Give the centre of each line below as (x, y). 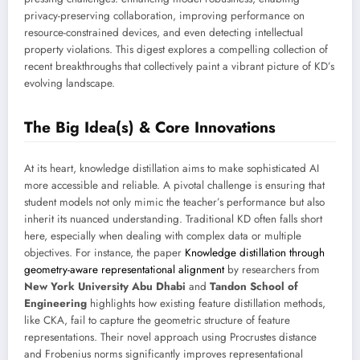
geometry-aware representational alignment (124, 270)
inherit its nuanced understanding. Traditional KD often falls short (173, 219)
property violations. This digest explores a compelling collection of (176, 49)
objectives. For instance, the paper (104, 253)
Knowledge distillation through (255, 253)
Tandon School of (254, 287)
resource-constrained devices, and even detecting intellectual (164, 32)
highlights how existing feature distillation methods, (206, 304)
